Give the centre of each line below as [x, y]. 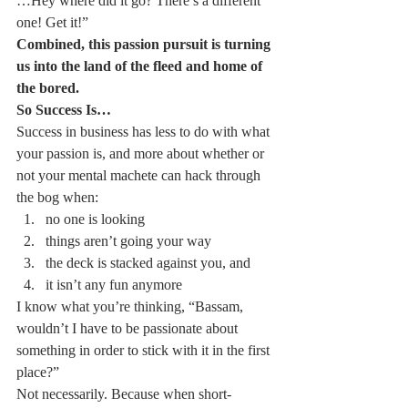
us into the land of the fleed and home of [141, 66]
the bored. [48, 88]
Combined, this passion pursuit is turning [145, 44]
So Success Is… [64, 110]
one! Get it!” [52, 22]
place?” [38, 372]
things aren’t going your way [128, 241]
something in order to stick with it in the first [145, 350]
